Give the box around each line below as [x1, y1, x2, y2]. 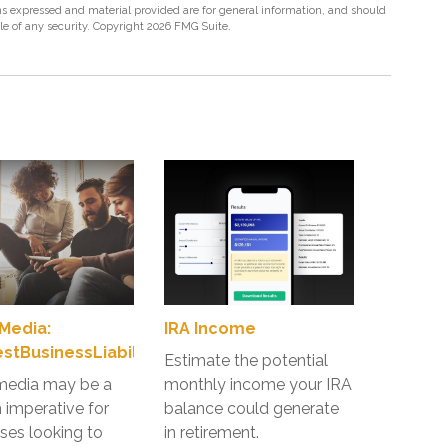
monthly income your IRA [164, 375, 352, 394]
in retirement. [164, 423, 259, 442]
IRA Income [164, 319, 256, 338]
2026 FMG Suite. [147, 20, 231, 33]
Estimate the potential [164, 351, 328, 370]
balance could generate [164, 399, 339, 418]
